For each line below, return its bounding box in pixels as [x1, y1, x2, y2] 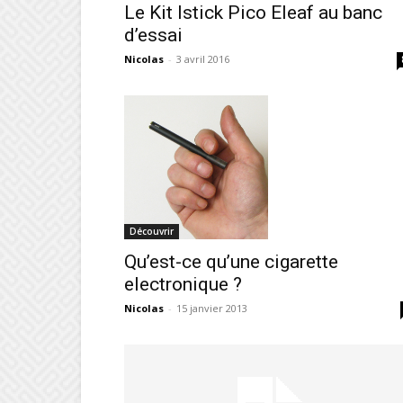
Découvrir [130, 224, 174, 237]
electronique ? [124, 273, 242, 295]
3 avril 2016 [176, 52, 229, 66]
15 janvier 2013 [176, 300, 247, 315]
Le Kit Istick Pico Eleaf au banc [124, 2, 382, 23]
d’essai [124, 24, 183, 46]
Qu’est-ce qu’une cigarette [124, 250, 338, 273]
